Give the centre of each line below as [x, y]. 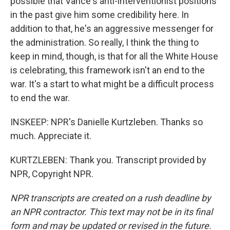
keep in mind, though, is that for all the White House [114, 56]
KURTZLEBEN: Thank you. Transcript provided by [108, 160]
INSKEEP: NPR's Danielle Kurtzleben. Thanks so [107, 122]
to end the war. [40, 98]
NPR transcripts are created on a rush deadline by [111, 198]
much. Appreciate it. [51, 136]
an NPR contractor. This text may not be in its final [111, 212]
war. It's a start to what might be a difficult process [112, 84]
